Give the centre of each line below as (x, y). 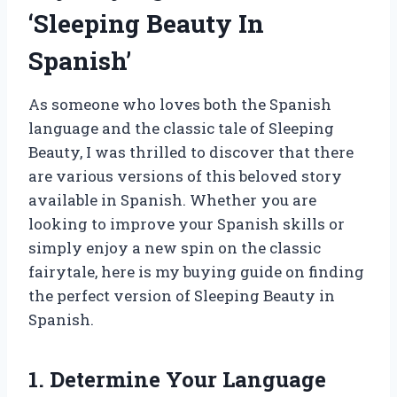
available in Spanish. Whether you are (172, 199)
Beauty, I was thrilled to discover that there (191, 152)
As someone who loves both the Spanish (180, 104)
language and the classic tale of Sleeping (181, 128)
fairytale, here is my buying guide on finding (196, 271)
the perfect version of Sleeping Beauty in (182, 295)
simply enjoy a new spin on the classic (175, 247)
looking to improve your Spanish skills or (187, 223)
